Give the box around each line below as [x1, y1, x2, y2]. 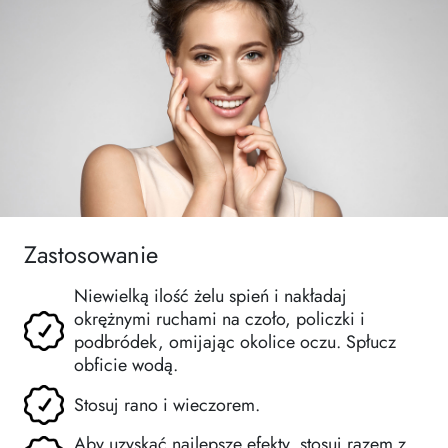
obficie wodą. [74, 352, 178, 379]
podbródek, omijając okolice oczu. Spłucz [74, 329, 396, 356]
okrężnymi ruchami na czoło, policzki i [74, 306, 365, 333]
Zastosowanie [24, 238, 158, 273]
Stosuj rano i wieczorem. [74, 391, 260, 418]
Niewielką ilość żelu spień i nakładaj [74, 283, 347, 310]
